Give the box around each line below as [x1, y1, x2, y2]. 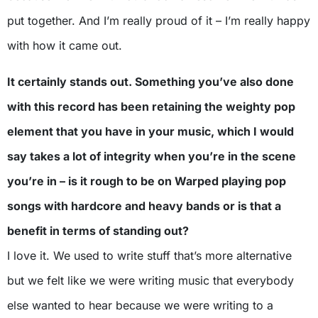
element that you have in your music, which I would [7, 124, 294, 138]
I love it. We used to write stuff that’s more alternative [7, 248, 292, 263]
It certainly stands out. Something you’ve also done [7, 75, 294, 89]
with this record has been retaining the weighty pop [7, 99, 295, 114]
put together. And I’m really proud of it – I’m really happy [7, 13, 310, 28]
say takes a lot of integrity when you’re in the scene [7, 149, 296, 163]
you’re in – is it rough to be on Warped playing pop [7, 174, 286, 188]
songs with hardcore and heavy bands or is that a [7, 199, 281, 213]
